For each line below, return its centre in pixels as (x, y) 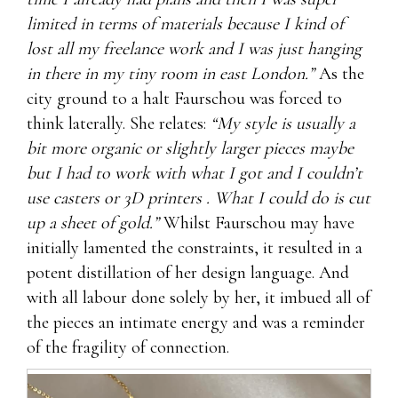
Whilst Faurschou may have (257, 223)
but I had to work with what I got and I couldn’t (195, 174)
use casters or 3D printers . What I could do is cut (199, 199)
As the (339, 74)
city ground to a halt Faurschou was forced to (184, 99)
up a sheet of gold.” (93, 223)
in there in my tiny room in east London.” (171, 74)
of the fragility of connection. (128, 348)
